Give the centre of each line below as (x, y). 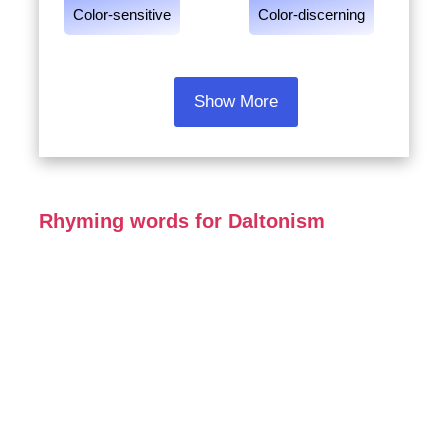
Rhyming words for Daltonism (181, 221)
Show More (236, 101)
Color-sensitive (121, 14)
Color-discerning (311, 14)
